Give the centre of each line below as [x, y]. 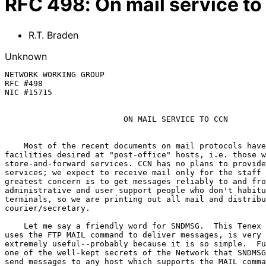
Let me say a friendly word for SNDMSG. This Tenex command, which [14, 226]
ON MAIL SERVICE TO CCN [176, 119]
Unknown [26, 56]
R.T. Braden [53, 35]
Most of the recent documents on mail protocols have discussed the [14, 145]
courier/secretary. [47, 208]
